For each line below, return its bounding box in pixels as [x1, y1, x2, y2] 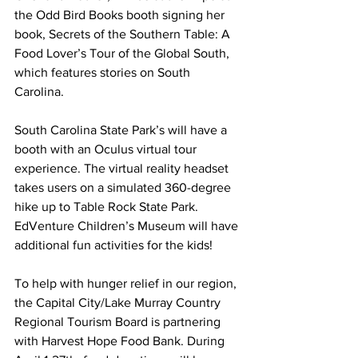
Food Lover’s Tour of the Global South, [14, 46, 233, 60]
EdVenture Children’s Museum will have [14, 218, 241, 233]
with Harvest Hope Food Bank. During [14, 333, 228, 348]
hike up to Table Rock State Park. [14, 199, 201, 213]
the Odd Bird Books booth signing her [14, 7, 228, 22]
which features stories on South [14, 65, 193, 79]
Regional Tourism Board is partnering [14, 314, 224, 328]
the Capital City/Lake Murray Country [14, 295, 224, 309]
